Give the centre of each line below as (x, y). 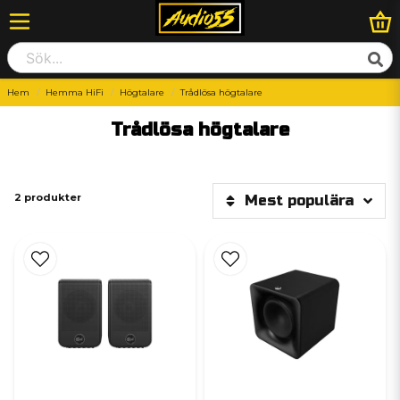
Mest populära (299, 200)
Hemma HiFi (75, 92)
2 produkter (48, 197)
